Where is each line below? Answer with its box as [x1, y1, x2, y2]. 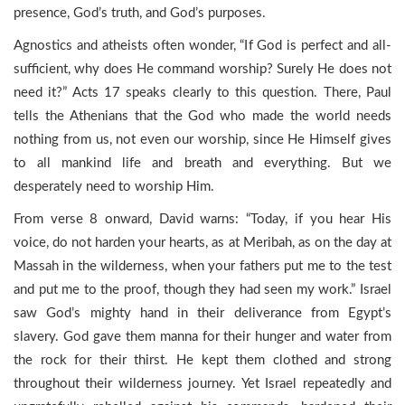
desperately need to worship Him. [14, 180, 214, 193]
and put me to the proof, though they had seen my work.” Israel [14, 283, 391, 297]
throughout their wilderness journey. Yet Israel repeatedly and [14, 377, 391, 391]
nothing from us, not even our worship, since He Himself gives [14, 133, 391, 146]
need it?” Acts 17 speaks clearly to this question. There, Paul [14, 86, 391, 99]
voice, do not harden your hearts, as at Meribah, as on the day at [14, 236, 391, 250]
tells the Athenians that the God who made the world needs [14, 109, 391, 123]
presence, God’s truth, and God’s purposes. [14, 6, 266, 20]
